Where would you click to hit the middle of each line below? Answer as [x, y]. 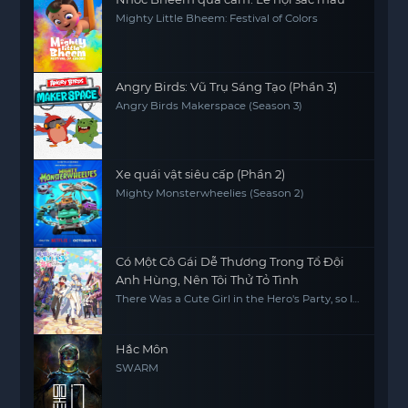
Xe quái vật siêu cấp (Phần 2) [201, 174]
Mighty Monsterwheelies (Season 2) [210, 193]
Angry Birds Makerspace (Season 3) [209, 106]
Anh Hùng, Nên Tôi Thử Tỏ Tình [208, 280]
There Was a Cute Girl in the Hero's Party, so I [235, 299]
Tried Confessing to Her [178, 311]
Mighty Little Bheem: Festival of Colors [217, 18]
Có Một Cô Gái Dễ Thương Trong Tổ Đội [230, 261]
